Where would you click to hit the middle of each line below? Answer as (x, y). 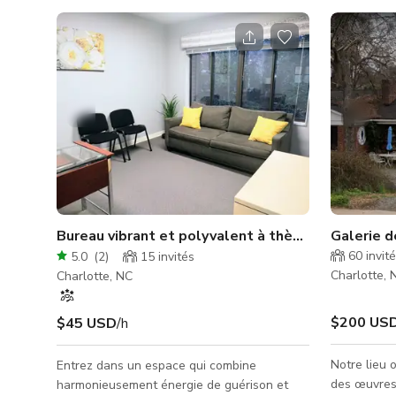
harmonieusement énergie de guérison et (172, 385)
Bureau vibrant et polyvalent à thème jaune (205, 236)
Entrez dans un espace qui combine (156, 365)
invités (175, 256)
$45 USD (87, 323)
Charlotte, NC (95, 276)
